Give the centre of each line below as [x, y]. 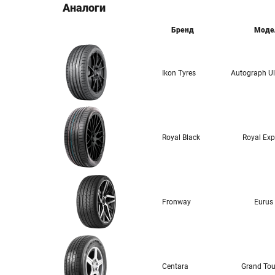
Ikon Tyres [179, 73]
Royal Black [181, 137]
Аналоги [84, 8]
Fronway [176, 202]
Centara [175, 266]
